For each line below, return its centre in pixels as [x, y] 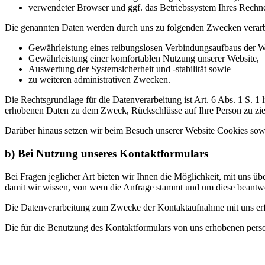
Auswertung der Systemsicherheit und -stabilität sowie [130, 69]
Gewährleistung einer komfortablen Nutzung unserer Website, [144, 59]
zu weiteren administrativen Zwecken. [99, 80]
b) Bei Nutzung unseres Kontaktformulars [106, 153]
